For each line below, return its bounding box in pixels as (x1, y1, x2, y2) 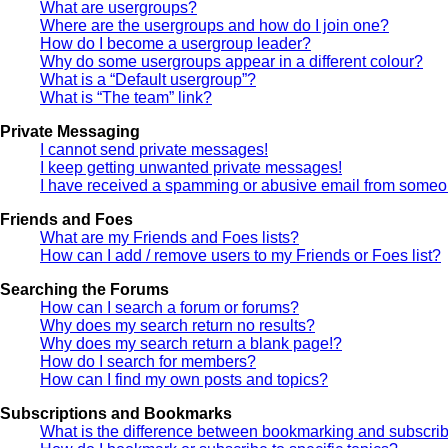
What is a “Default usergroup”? (40, 70, 256, 88)
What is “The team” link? (40, 88, 212, 106)
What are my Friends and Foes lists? (40, 228, 299, 246)
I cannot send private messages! (40, 140, 268, 158)
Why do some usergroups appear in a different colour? (40, 52, 423, 70)
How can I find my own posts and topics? (40, 370, 328, 388)
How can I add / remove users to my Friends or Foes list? (40, 246, 441, 264)
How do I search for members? (40, 352, 256, 370)
